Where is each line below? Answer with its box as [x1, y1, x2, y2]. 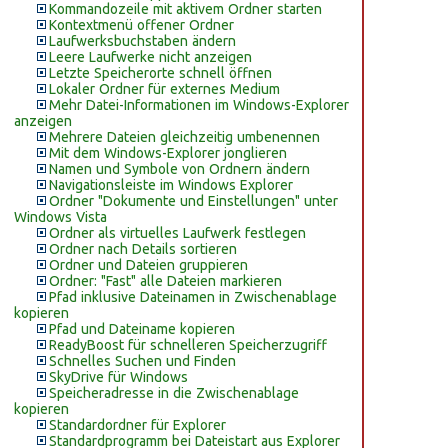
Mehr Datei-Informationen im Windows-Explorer [49, 97, 349, 113]
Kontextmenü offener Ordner [49, 17, 234, 33]
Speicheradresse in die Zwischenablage [49, 385, 299, 401]
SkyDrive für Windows [49, 369, 188, 385]
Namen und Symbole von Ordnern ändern [49, 161, 310, 177]
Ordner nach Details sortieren [49, 241, 237, 257]
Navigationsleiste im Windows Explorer [49, 177, 293, 193]
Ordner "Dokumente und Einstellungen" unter [49, 193, 338, 209]
